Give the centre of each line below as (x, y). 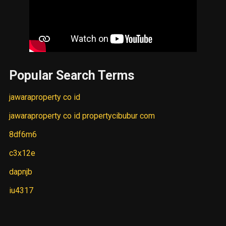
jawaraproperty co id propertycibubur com (82, 116)
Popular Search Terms (72, 76)
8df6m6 (23, 135)
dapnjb (21, 172)
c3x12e (22, 153)
